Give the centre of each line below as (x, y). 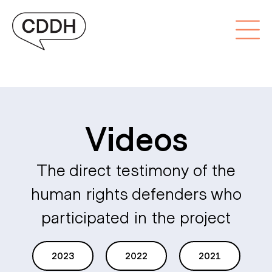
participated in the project (136, 216)
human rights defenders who (136, 193)
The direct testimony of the (136, 169)
